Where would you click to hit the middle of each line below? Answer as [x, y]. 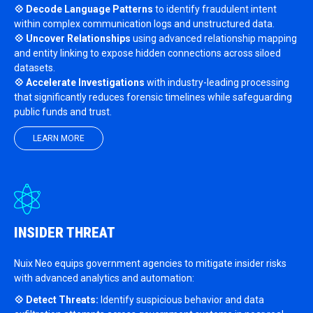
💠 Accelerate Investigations [79, 82]
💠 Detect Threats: [56, 300]
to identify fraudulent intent [215, 9]
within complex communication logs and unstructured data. [144, 24]
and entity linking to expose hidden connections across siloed [147, 53]
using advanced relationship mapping [214, 38]
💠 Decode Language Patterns [83, 9]
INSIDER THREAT [65, 233]
